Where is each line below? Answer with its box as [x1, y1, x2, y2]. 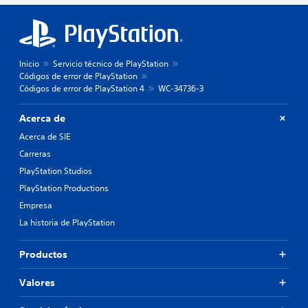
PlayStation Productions [19, 181, 109, 194]
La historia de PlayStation [19, 216, 115, 228]
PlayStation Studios [19, 164, 92, 177]
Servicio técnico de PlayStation [53, 57, 168, 69]
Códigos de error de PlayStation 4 [19, 82, 144, 94]
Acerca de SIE [19, 130, 70, 142]
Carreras [19, 147, 51, 159]
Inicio [19, 57, 39, 69]
